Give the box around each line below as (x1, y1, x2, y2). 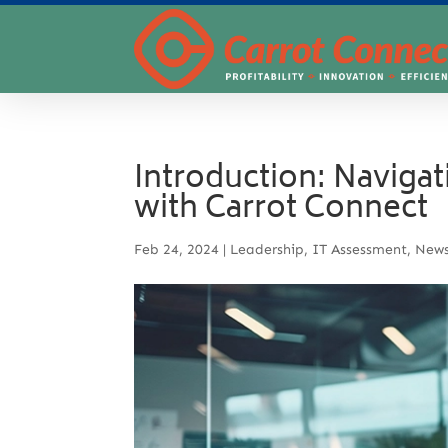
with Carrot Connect (134, 183, 429, 237)
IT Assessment (312, 240, 408, 258)
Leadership (230, 240, 305, 258)
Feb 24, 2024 (134, 240, 220, 258)
